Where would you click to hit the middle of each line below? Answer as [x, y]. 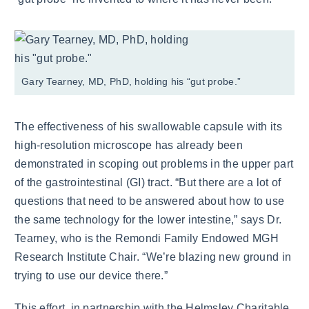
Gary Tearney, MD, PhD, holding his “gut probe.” [131, 82]
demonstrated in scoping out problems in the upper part [154, 163]
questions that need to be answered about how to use [150, 201]
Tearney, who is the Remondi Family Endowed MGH [147, 238]
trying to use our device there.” [91, 275]
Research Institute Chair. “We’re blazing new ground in [153, 257]
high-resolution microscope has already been [129, 145]
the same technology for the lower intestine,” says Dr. [148, 219]
